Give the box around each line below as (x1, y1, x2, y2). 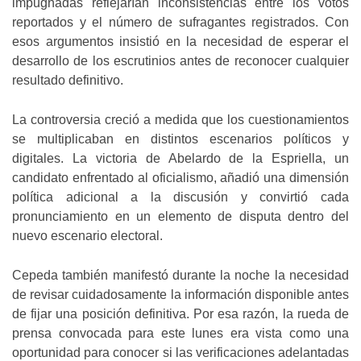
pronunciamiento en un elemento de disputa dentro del (12, 209, 349, 223)
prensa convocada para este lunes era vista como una (12, 326, 349, 340)
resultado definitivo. (12, 73, 123, 87)
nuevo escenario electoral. (12, 228, 163, 243)
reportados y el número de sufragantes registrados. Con (12, 15, 349, 29)
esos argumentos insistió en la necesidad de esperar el (12, 34, 349, 48)
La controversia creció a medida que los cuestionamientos (12, 112, 349, 127)
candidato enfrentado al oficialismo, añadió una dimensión (12, 170, 349, 185)
